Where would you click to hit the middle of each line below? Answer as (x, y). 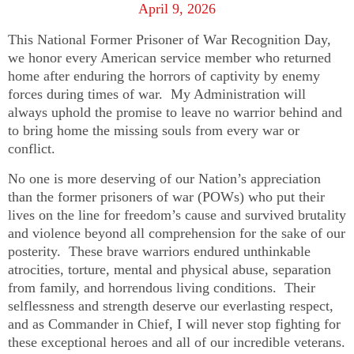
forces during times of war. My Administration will (157, 94)
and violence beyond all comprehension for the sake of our (177, 233)
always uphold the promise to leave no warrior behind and (175, 112)
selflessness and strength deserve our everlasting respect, (171, 306)
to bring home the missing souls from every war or (154, 130)
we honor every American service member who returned (169, 57)
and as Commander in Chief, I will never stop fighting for (174, 324)
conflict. (32, 148)
